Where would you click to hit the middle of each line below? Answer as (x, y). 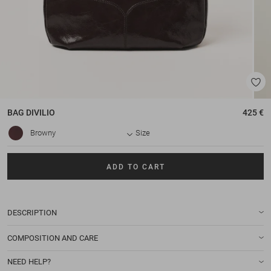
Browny (43, 133)
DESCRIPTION (32, 212)
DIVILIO (40, 113)
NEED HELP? (29, 261)
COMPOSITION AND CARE (53, 238)
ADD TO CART (135, 167)
